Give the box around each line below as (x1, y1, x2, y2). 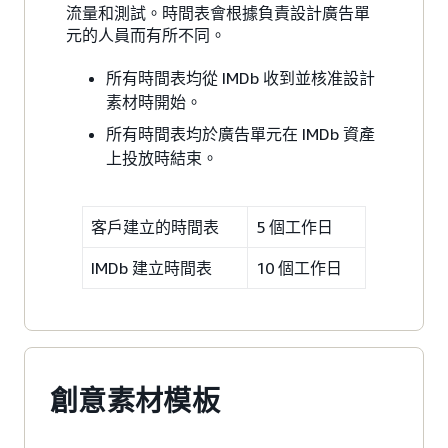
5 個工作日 (256, 216, 333, 237)
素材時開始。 (106, 91, 202, 112)
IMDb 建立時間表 (91, 257, 212, 278)
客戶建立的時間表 (91, 216, 219, 237)
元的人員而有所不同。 (66, 24, 226, 45)
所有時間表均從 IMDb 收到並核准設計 (106, 67, 375, 88)
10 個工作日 (256, 257, 342, 278)
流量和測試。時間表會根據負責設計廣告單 (66, 2, 370, 23)
